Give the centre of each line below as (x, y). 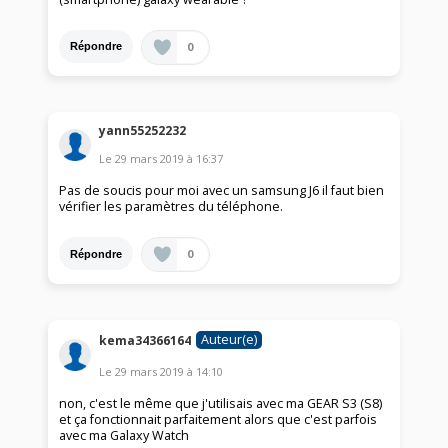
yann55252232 (143, 131)
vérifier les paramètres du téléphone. (171, 207)
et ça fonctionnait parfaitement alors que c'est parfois (218, 419)
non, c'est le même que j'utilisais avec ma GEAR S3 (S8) (221, 403)
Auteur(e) (229, 339)
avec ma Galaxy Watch (124, 435)
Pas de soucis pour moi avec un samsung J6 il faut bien (222, 191)
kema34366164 (145, 341)
